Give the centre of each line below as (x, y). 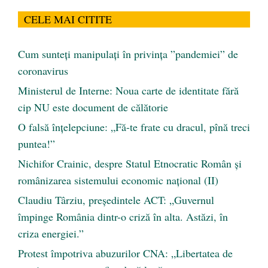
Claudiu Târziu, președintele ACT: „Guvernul (116, 200)
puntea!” (36, 143)
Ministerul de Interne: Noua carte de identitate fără (128, 90)
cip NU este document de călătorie (93, 107)
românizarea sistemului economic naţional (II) (118, 180)
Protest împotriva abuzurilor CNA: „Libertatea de (125, 253)
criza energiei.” (51, 233)
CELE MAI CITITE (68, 19)
